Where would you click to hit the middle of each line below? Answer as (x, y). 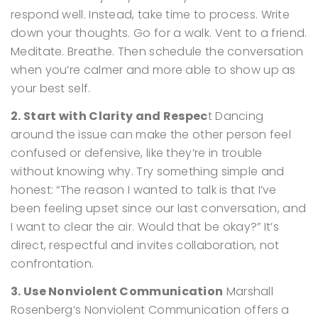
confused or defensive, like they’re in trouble (137, 153)
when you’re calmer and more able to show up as (153, 70)
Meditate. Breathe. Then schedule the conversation (157, 51)
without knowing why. (72, 171)
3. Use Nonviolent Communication (117, 291)
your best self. (51, 88)
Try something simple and (209, 171)
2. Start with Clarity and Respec (109, 116)
